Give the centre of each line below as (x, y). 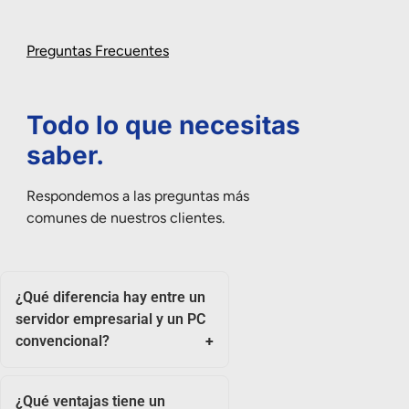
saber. (65, 156)
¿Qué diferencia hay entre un (110, 298)
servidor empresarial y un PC (110, 320)
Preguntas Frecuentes (98, 51)
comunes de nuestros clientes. (126, 218)
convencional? (63, 341)
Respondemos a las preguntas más (138, 196)
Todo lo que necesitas (163, 126)
